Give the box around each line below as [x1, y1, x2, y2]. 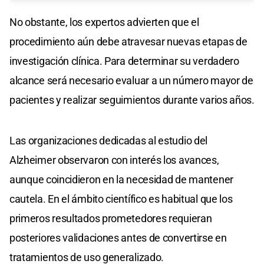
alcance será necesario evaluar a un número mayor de [9, 74, 253, 87]
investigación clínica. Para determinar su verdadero [9, 54, 239, 67]
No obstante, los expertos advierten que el [9, 15, 199, 28]
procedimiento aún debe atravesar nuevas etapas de [9, 35, 247, 48]
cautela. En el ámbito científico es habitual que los [9, 192, 233, 205]
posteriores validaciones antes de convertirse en [9, 231, 227, 244]
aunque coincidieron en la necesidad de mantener [9, 173, 233, 186]
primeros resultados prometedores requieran [9, 212, 212, 225]
